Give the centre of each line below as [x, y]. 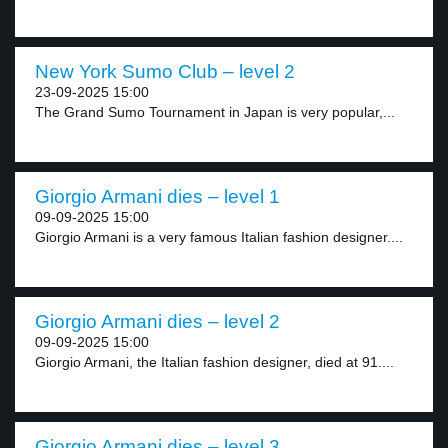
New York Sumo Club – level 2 [165, 71]
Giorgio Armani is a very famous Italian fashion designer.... [219, 237]
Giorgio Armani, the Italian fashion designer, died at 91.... [214, 362]
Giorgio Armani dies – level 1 [157, 196]
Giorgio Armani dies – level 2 [157, 321]
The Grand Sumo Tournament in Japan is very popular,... [215, 112]
